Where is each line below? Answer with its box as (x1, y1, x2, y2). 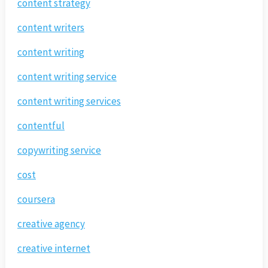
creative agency (17, 217, 85, 231)
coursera (17, 193, 55, 206)
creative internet (17, 242, 90, 255)
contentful (17, 119, 65, 133)
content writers (17, 21, 84, 35)
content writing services (17, 95, 121, 108)
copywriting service (17, 144, 101, 157)
